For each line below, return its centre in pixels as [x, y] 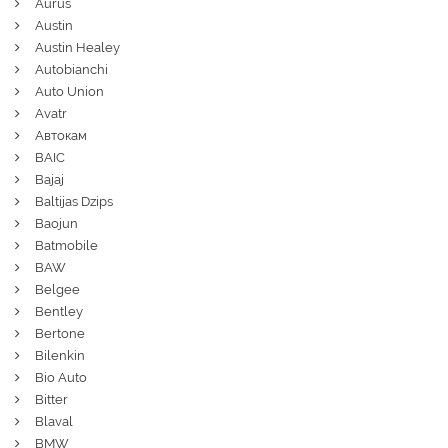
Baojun [56, 223]
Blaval [54, 421]
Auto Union [69, 91]
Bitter [51, 399]
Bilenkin [60, 355]
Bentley [59, 311]
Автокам [61, 135]
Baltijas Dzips [74, 201]
